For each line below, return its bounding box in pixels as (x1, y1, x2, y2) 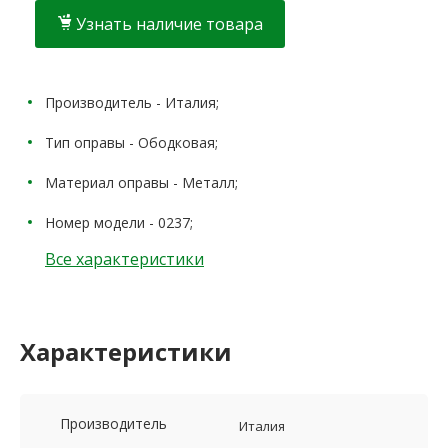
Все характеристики (45, 248, 204, 271)
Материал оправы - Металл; (45, 173, 238, 193)
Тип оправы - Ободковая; (45, 133, 218, 153)
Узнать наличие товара (76, 13, 263, 36)
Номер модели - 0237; (45, 213, 193, 233)
